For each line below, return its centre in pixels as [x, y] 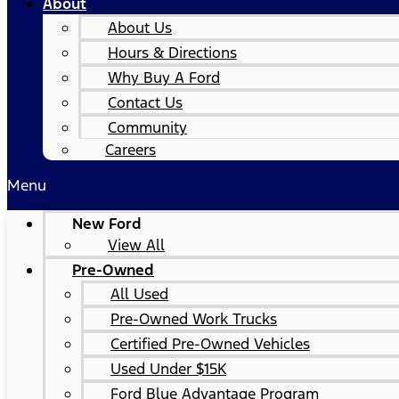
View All [136, 245]
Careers [130, 150]
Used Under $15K [168, 369]
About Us [140, 28]
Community [147, 127]
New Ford [107, 224]
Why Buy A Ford [164, 77]
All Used [139, 294]
